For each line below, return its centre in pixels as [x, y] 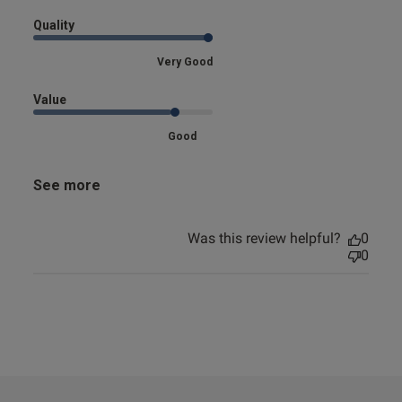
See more [66, 186]
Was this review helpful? [265, 239]
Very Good [184, 62]
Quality [53, 26]
